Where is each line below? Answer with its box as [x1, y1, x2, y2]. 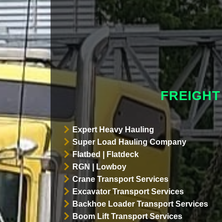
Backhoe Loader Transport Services [72, 199, 208, 208]
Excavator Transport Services [72, 187, 184, 196]
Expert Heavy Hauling [72, 125, 154, 134]
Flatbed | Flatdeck [72, 150, 139, 159]
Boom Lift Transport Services [72, 212, 182, 221]
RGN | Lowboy [72, 162, 126, 171]
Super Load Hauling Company [72, 137, 186, 146]
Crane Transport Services [72, 174, 168, 183]
